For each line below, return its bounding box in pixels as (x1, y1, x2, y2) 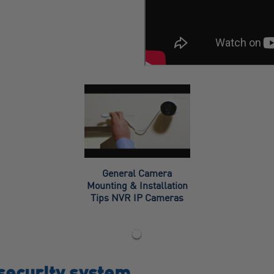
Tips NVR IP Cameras (91, 191, 183, 204)
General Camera (102, 166, 172, 179)
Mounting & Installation (86, 179, 188, 191)
